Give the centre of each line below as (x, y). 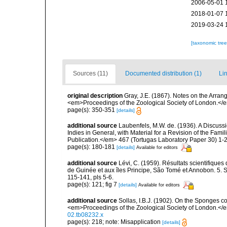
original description (95, 96)
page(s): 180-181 (92, 147)
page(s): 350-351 (92, 110)
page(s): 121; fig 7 (93, 185)
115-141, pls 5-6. (90, 177)
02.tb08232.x (85, 215)
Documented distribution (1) (163, 74)
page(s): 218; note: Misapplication (115, 222)
